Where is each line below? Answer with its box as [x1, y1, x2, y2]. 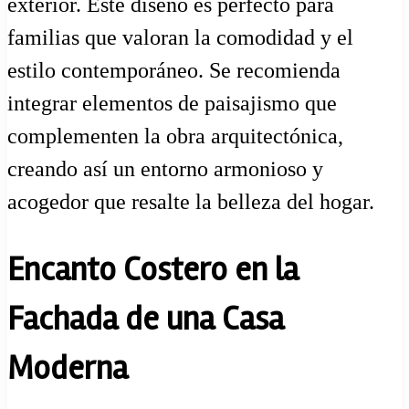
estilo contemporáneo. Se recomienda [7, 58, 341, 82]
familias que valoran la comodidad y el [7, 25, 353, 49]
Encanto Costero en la [7, 249, 299, 290]
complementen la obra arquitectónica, [7, 123, 343, 148]
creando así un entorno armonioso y [7, 156, 323, 181]
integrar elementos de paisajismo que [7, 90, 337, 115]
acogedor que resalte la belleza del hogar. [7, 189, 374, 214]
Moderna [7, 348, 128, 389]
